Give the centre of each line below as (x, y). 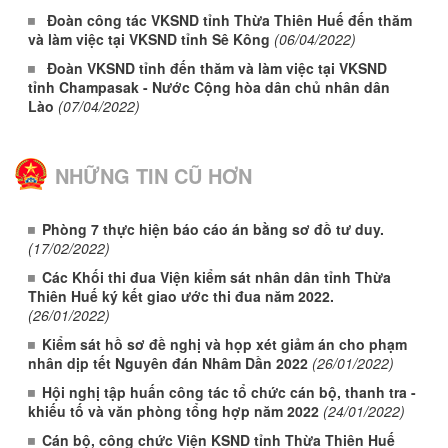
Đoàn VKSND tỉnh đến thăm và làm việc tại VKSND (217, 67)
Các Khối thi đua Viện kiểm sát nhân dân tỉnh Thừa (216, 276)
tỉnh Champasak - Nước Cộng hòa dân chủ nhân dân (209, 86)
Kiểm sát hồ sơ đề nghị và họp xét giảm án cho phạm (224, 343)
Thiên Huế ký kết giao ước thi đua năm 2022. (181, 295)
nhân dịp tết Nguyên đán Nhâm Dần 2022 (168, 362)
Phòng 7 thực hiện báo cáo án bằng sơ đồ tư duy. (213, 228)
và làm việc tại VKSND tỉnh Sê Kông (149, 38)
